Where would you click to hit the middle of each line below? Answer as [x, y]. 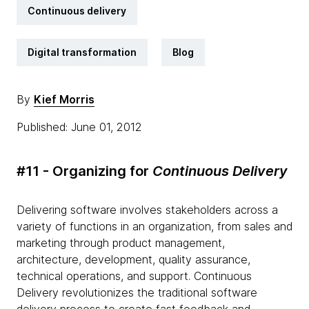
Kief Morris [64, 99]
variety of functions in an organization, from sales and [154, 226]
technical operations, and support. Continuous [134, 276]
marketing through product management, [121, 243]
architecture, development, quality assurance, [133, 259]
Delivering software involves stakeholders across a [147, 210]
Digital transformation [82, 52]
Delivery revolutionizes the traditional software [137, 292]
